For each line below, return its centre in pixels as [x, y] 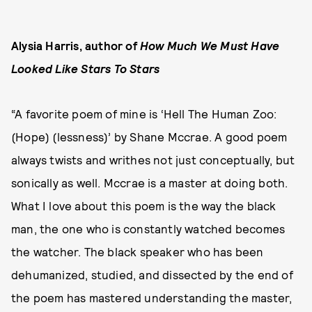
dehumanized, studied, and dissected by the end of [152, 275]
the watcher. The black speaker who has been [138, 252]
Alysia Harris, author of [76, 46]
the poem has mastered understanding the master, [152, 298]
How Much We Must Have [210, 46]
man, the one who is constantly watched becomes [148, 229]
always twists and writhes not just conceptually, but [153, 160]
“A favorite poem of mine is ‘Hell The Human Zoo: [144, 114]
